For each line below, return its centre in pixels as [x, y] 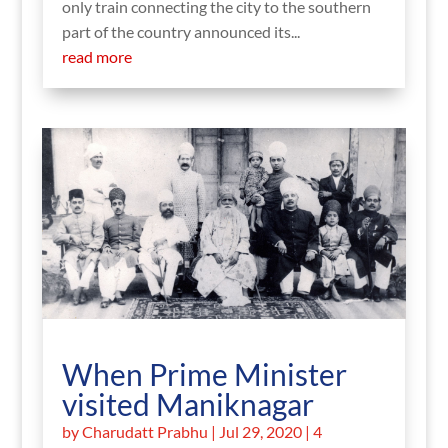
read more [96, 56]
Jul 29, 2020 [260, 432]
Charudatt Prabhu [144, 432]
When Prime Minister [204, 374]
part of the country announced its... [180, 31]
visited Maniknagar [187, 404]
